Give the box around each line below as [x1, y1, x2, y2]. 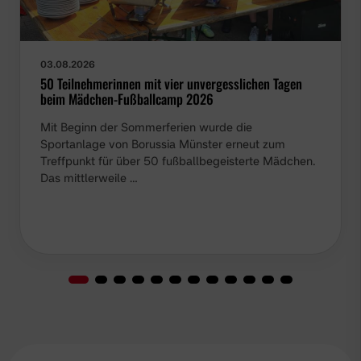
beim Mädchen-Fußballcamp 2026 [40, 89, 214, 110]
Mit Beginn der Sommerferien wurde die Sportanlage [40, 120, 321, 135]
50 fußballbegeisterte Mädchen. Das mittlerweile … [40, 154, 313, 168]
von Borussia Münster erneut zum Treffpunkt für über [40, 137, 320, 151]
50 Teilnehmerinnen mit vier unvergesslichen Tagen [40, 73, 302, 94]
